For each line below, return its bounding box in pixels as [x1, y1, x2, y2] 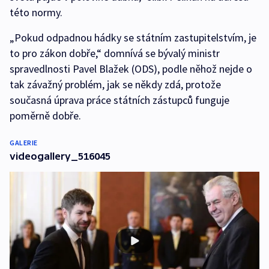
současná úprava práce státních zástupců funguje [10, 93, 229, 107]
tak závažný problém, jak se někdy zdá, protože [10, 77, 221, 92]
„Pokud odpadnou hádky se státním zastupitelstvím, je [10, 31, 256, 45]
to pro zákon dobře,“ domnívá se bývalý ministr [10, 46, 220, 61]
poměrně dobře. [10, 109, 81, 123]
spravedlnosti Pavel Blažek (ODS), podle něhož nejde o [10, 62, 252, 76]
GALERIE [10, 138, 38, 148]
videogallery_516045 [10, 151, 110, 162]
